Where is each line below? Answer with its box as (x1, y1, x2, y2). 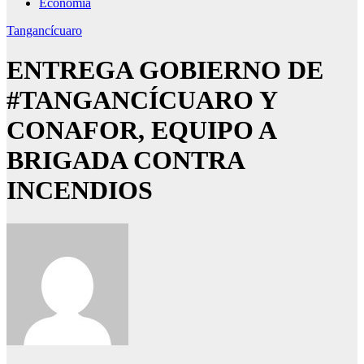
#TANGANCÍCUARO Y (6, 85, 277, 115)
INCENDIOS (6, 175, 153, 206)
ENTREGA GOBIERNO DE (6, 55, 323, 85)
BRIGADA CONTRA (6, 145, 244, 175)
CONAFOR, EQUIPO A (6, 115, 275, 145)
